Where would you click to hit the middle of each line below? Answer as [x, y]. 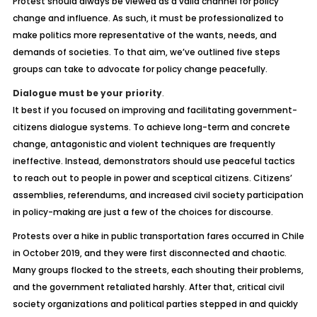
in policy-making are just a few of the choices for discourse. [143, 212]
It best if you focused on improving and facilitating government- [155, 110]
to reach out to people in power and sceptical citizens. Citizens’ [152, 178]
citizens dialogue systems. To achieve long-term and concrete [151, 127]
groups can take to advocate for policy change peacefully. [140, 69]
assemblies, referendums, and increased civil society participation [158, 195]
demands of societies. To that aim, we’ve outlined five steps [146, 52]
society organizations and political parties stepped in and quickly [155, 304]
